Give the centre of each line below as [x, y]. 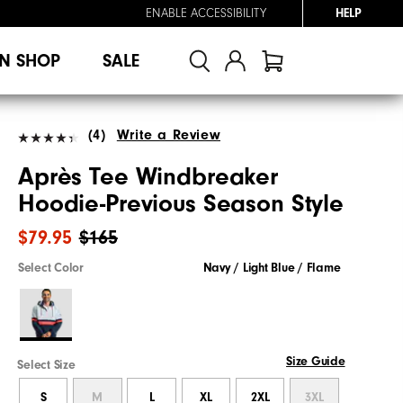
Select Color [51, 268]
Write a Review [169, 134]
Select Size [46, 365]
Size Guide [316, 361]
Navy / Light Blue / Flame [272, 268]
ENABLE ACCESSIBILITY [206, 13]
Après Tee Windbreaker [148, 176]
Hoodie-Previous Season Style [181, 203]
